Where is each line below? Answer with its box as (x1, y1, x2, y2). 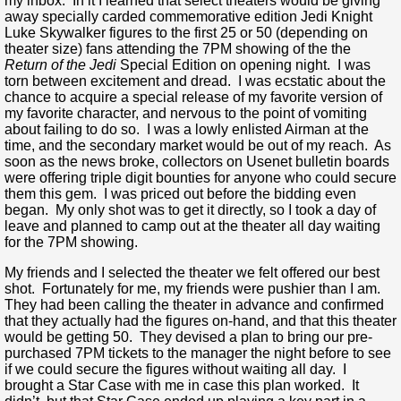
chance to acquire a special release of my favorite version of (4, 89, 382, 105)
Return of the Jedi (4, 56, 116, 73)
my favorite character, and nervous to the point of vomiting (4, 105, 367, 121)
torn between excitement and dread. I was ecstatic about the (4, 73, 386, 89)
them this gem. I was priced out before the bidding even (4, 185, 356, 201)
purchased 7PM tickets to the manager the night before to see (4, 345, 391, 361)
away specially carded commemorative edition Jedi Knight (4, 8, 372, 24)
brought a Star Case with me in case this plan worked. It (4, 377, 359, 393)
